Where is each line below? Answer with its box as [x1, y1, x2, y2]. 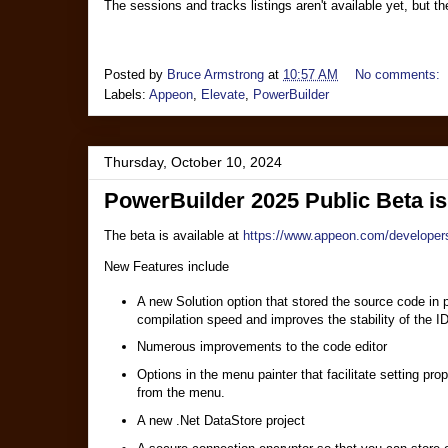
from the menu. [136, 385, 225, 400]
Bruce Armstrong [167, 67, 264, 83]
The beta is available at [104, 228, 243, 244]
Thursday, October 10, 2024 [104, 154, 282, 171]
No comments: [355, 67, 444, 83]
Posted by [104, 67, 167, 83]
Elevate [201, 87, 245, 103]
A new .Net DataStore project [136, 412, 305, 428]
